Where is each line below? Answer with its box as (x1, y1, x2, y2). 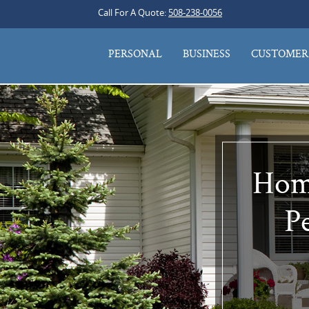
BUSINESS (183, 46, 230, 61)
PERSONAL (108, 46, 162, 61)
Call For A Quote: (98, 6, 168, 19)
